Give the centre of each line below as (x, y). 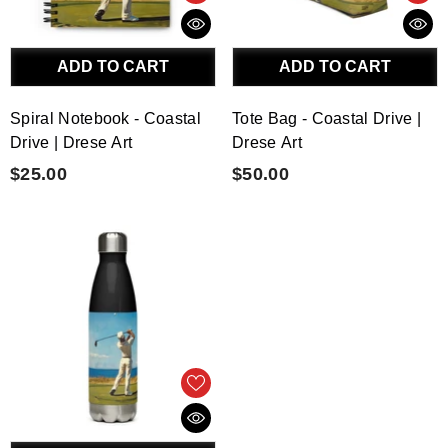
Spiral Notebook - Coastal (105, 118)
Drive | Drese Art (71, 142)
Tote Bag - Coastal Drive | (327, 118)
